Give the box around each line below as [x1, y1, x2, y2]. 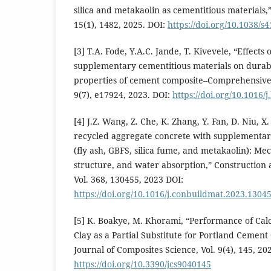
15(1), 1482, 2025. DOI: [74, 19, 168, 30]
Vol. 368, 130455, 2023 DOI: [74, 174, 183, 186]
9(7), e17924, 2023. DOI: [74, 89, 172, 101]
